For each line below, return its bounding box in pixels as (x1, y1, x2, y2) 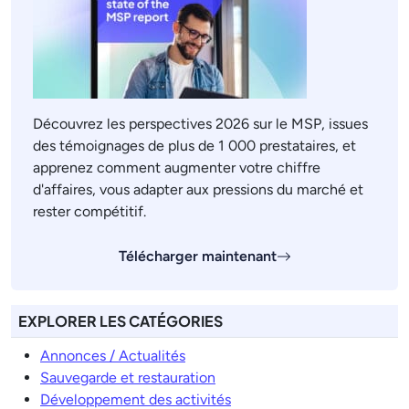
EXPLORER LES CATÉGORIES (18, 311, 223, 330)
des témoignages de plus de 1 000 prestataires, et (33, 137, 356, 154)
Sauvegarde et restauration (40, 369, 215, 386)
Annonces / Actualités (40, 347, 185, 364)
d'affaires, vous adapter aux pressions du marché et (33, 181, 363, 198)
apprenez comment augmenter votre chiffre (33, 159, 320, 176)
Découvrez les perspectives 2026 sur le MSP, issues (33, 115, 368, 132)
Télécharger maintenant (118, 247, 277, 265)
